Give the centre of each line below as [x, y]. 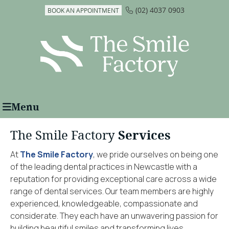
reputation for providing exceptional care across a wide [113, 179]
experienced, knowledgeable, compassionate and [104, 203]
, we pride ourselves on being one [156, 154]
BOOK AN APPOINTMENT [83, 10]
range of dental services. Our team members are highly [112, 191]
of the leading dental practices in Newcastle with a [104, 166]
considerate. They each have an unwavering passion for [114, 215]
